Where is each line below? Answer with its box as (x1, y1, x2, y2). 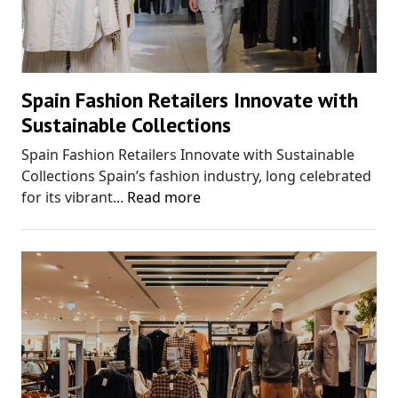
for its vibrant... (21, 187, 127, 208)
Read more (127, 187, 201, 208)
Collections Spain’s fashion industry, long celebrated (21, 166, 371, 187)
